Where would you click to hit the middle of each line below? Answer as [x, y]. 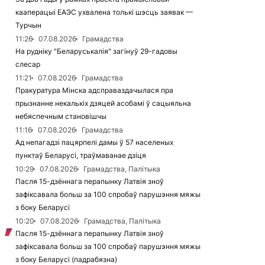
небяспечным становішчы [61, 116]
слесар [28, 64]
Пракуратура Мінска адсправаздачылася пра [94, 90]
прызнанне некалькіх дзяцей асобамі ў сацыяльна [103, 103]
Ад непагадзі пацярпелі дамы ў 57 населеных [94, 142]
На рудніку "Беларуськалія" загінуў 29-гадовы [96, 51]
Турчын [28, 25]
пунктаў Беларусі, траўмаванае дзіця [81, 155]
